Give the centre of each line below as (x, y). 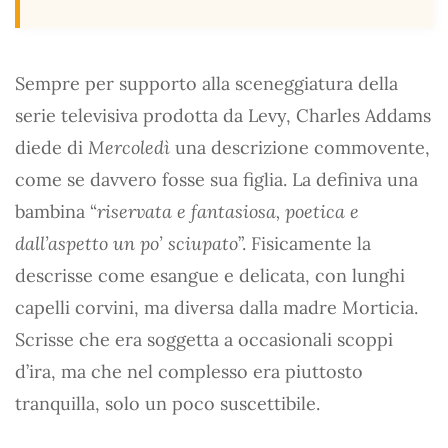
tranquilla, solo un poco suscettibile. (167, 403)
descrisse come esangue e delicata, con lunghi (210, 275)
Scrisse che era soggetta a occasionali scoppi (204, 339)
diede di (51, 147)
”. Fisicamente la (304, 243)
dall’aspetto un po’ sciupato (126, 243)
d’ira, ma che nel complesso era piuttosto (189, 371)
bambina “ (56, 211)
